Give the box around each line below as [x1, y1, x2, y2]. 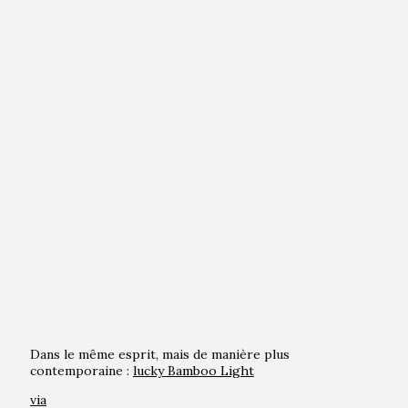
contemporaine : [29, 362, 133, 380]
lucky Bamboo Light [132, 362, 254, 380]
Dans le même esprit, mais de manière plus [29, 346, 290, 363]
